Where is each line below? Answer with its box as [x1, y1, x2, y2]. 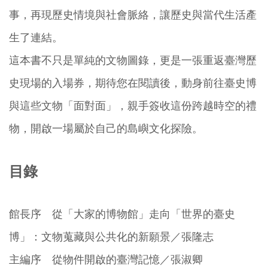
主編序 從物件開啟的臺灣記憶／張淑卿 [9, 254, 203, 266]
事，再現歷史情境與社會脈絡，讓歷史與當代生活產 [9, 8, 257, 21]
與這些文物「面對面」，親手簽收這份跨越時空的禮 [9, 99, 257, 112]
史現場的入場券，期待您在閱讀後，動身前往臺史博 [9, 77, 257, 89]
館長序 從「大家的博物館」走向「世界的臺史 [9, 208, 235, 221]
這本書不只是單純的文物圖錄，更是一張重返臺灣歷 [9, 54, 257, 66]
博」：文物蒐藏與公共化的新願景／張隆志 [9, 231, 214, 243]
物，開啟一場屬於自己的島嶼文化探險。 [9, 122, 203, 135]
